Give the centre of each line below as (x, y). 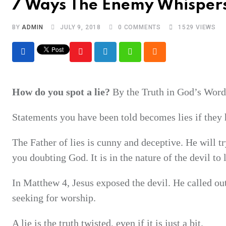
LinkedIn (120, 58)
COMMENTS (142, 27)
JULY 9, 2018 (81, 27)
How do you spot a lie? (62, 92)
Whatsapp (147, 58)
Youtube (94, 58)
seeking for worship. (54, 198)
